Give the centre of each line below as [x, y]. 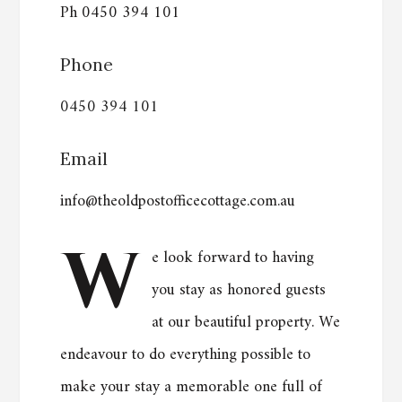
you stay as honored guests [239, 291]
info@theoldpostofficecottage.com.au [178, 202]
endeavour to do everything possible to [186, 355]
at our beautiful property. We [246, 323]
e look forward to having [233, 258]
